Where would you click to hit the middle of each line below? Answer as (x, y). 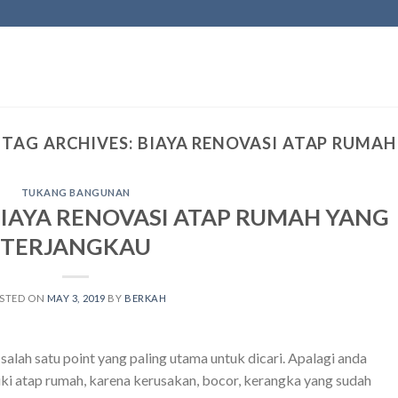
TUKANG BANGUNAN (76, 193)
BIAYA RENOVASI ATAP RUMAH (267, 143)
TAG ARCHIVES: (70, 143)
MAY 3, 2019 (76, 298)
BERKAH (146, 298)
